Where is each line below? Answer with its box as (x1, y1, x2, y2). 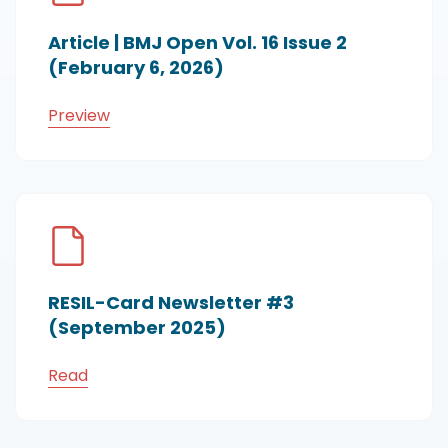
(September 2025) (48, 315, 226, 340)
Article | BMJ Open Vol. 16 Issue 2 (48, 30, 347, 55)
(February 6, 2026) (48, 55, 224, 80)
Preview (48, 104, 110, 127)
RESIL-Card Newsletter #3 (48, 290, 294, 315)
